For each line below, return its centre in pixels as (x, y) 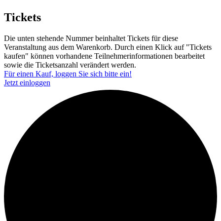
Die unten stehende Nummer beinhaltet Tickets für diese (91, 38)
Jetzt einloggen (27, 83)
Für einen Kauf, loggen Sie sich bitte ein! (68, 74)
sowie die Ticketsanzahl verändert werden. (70, 65)
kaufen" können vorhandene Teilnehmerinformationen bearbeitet (104, 56)
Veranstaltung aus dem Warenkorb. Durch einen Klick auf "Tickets (108, 47)
